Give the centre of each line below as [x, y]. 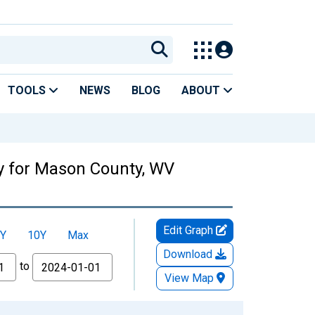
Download [189, 254]
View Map [189, 278]
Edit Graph [189, 230]
